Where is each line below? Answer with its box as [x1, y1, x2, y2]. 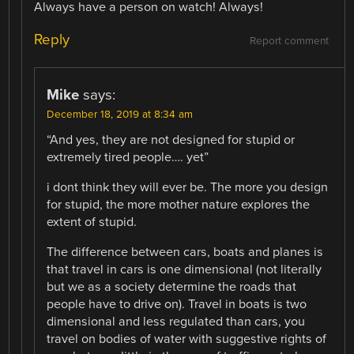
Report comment [249, 34, 329, 47]
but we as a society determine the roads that [47, 279, 297, 296]
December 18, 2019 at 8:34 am [47, 107, 194, 121]
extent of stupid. [47, 213, 137, 230]
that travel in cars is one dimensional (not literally [47, 262, 322, 278]
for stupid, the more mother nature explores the [47, 196, 311, 213]
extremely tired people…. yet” [47, 149, 209, 165]
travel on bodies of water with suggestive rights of [47, 331, 327, 348]
